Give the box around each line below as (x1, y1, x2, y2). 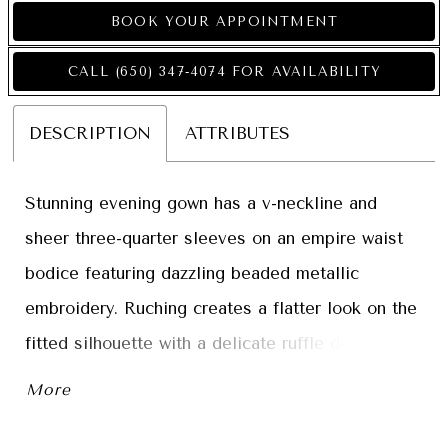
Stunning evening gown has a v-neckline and (25, 193, 378, 213)
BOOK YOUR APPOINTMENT (111, 14, 339, 30)
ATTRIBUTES (185, 124, 291, 144)
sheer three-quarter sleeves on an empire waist (25, 228, 404, 248)
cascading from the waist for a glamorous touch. (25, 368, 409, 388)
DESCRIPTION (29, 124, 152, 144)
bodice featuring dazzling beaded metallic (25, 263, 360, 283)
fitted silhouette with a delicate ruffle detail (25, 333, 376, 353)
